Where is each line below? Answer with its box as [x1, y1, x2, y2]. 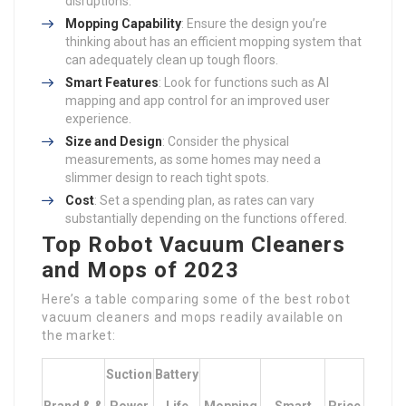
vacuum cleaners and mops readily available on [42, 310, 343, 324]
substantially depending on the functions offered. [65, 211, 347, 226]
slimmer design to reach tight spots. [65, 170, 269, 185]
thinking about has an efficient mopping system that [65, 34, 362, 49]
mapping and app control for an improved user [65, 93, 330, 108]
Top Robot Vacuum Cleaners [42, 232, 346, 257]
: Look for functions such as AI [159, 75, 329, 90]
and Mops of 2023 [42, 257, 239, 283]
